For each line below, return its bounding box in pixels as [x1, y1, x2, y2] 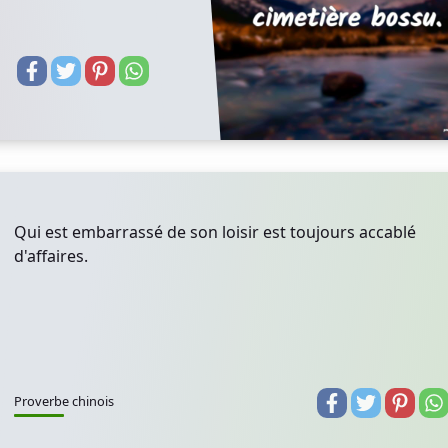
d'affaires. [14, 245, 88, 267]
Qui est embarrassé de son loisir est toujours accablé [14, 221, 416, 243]
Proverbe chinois [14, 392, 114, 410]
